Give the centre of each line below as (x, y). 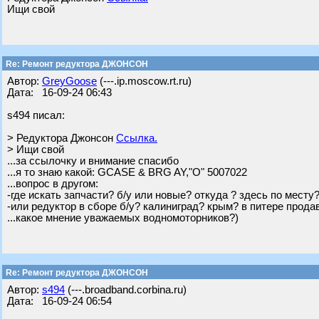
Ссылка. (137, 138)
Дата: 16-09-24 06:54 (59, 301)
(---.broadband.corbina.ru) (126, 290)
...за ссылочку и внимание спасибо (93, 161)
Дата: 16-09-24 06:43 (59, 93)
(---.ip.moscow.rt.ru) (144, 81)
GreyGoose (69, 81)
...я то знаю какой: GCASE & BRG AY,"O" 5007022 (127, 172)
